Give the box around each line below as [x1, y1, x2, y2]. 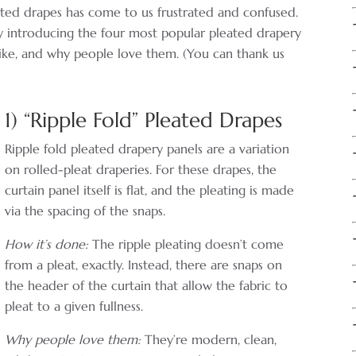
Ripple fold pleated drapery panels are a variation [5, 140, 290, 157]
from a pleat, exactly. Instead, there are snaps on [5, 256, 283, 273]
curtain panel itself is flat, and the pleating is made [5, 181, 295, 198]
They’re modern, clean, [141, 331, 277, 347]
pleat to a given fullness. [5, 297, 144, 314]
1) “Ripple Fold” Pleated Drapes [5, 106, 283, 133]
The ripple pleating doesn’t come [88, 235, 284, 252]
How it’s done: [5, 235, 89, 252]
